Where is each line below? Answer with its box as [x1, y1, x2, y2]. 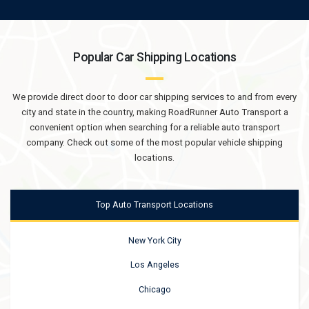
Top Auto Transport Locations [96, 200, 213, 210]
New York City [128, 235, 181, 246]
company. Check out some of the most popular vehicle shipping [26, 137, 283, 148]
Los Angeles [130, 260, 179, 270]
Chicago [138, 285, 171, 295]
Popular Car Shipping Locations [73, 50, 236, 65]
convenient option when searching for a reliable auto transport [29, 121, 280, 132]
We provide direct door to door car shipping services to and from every [12, 91, 297, 102]
